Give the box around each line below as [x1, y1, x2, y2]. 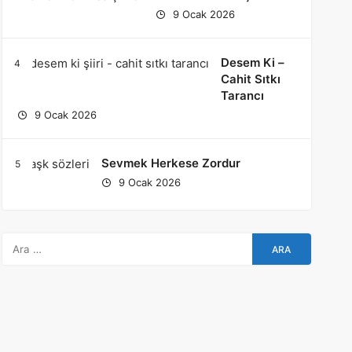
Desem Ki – [220, 55, 284, 70]
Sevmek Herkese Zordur [101, 156, 240, 170]
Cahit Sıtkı [220, 71, 280, 86]
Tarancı [220, 88, 264, 103]
